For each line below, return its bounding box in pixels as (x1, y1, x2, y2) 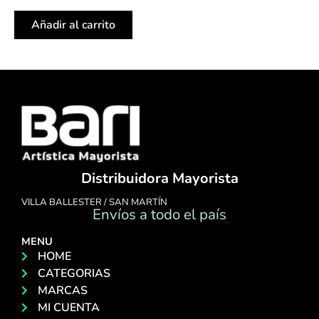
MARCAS (37, 283, 88, 298)
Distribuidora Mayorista (80, 169, 239, 188)
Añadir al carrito (31, 17, 115, 33)
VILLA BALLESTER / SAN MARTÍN (21, 196, 167, 209)
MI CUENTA (37, 300, 100, 315)
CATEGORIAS (37, 266, 110, 281)
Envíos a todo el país (93, 204, 226, 224)
